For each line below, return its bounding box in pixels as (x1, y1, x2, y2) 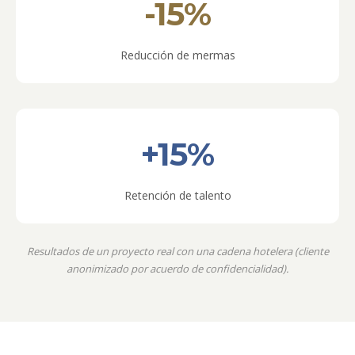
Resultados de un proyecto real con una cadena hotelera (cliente (26, 244, 329, 258)
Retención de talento (124, 188, 231, 203)
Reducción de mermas (120, 48, 235, 63)
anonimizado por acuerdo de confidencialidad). (67, 261, 288, 276)
